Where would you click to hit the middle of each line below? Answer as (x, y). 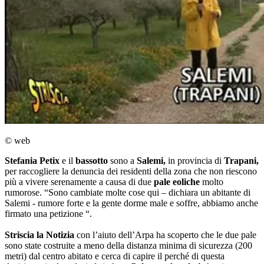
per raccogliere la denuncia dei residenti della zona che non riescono (131, 171)
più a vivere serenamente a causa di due (78, 182)
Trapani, (241, 161)
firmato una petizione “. (48, 214)
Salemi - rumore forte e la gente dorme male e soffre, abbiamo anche (131, 203)
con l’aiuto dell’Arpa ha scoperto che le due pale (165, 235)
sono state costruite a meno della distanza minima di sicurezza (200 (128, 246)
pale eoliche (176, 182)
